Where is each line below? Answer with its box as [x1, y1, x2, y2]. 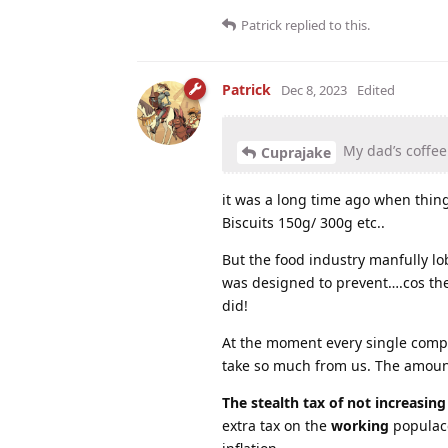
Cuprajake [261, 143, 331, 163]
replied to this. [282, 16, 370, 35]
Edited [357, 81, 395, 100]
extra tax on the [222, 416, 331, 436]
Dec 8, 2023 [281, 81, 347, 100]
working [331, 416, 389, 436]
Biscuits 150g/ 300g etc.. [222, 213, 385, 233]
